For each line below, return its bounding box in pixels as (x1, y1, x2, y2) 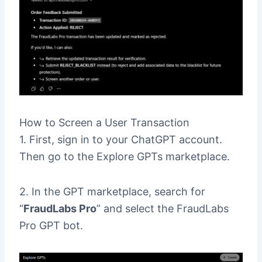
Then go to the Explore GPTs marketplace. (19, 150, 230, 163)
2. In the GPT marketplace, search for (19, 185, 205, 198)
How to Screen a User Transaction (19, 116, 189, 129)
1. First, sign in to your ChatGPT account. (19, 133, 222, 146)
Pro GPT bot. (19, 219, 83, 232)
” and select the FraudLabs (96, 202, 229, 215)
